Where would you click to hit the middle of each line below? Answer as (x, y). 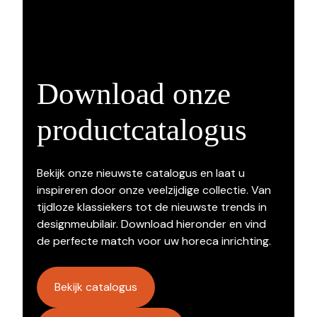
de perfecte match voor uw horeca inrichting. (154, 241)
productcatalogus (142, 129)
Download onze (133, 93)
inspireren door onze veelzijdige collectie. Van (154, 190)
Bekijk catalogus (96, 287)
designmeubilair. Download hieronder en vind (151, 224)
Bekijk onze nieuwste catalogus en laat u (140, 173)
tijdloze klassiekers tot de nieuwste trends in (151, 207)
